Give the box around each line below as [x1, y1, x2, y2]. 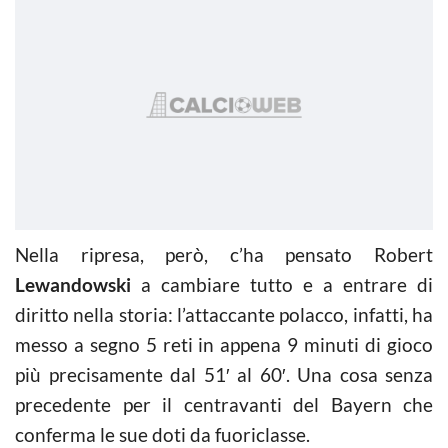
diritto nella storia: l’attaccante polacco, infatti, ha [15, 302, 433, 326]
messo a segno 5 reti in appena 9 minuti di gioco [15, 332, 433, 356]
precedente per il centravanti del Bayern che [15, 392, 433, 416]
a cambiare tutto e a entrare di [131, 272, 433, 296]
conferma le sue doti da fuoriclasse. [15, 422, 310, 446]
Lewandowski [15, 272, 131, 296]
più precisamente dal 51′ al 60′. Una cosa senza [15, 362, 433, 386]
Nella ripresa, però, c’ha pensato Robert [15, 242, 433, 266]
